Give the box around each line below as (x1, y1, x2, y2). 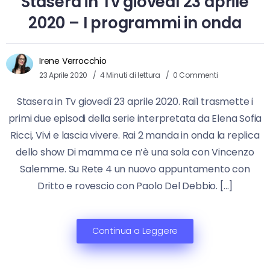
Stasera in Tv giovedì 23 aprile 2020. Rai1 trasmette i (16, 95, 254, 109)
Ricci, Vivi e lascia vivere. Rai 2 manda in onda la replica (10, 128, 260, 143)
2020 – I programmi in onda (28, 12, 242, 34)
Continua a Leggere (92, 225, 178, 237)
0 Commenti (172, 70, 218, 81)
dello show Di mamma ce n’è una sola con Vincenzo (16, 145, 254, 160)
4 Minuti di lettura (99, 70, 162, 81)
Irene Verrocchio (39, 55, 107, 67)
